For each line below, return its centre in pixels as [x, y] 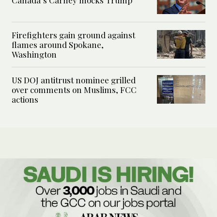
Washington [34, 54]
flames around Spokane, [58, 44]
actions [25, 99]
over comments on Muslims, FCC [74, 89]
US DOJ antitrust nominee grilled [74, 80]
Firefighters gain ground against [73, 35]
